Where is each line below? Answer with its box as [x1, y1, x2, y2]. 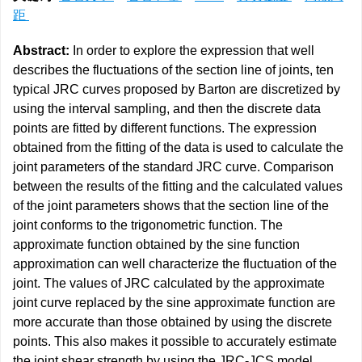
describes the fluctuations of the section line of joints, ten [13, 63, 334, 77]
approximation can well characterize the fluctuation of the [13, 257, 337, 271]
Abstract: [13, 44, 69, 57]
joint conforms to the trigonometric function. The [13, 218, 283, 232]
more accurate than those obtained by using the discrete [13, 315, 332, 329]
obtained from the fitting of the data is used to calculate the [13, 141, 343, 154]
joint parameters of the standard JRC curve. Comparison [13, 160, 334, 174]
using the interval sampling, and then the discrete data [13, 102, 321, 116]
